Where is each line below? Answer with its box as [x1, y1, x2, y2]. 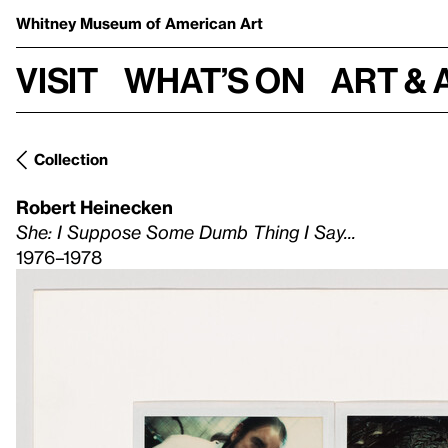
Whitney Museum [16, 14, 146, 32]
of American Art [146, 14, 263, 32]
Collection [34, 150, 108, 168]
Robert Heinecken [16, 196, 173, 217]
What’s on [124, 59, 305, 100]
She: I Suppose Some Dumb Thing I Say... [16, 221, 356, 242]
